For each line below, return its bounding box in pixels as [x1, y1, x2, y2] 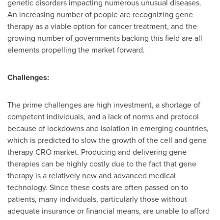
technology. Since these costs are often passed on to [7, 182, 188, 193]
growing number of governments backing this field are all [7, 32, 202, 44]
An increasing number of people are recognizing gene [7, 9, 193, 20]
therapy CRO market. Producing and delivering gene [7, 146, 187, 158]
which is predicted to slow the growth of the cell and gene [7, 135, 207, 146]
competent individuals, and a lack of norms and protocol [7, 111, 199, 122]
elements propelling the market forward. [7, 44, 145, 55]
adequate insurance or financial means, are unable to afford [7, 205, 210, 217]
